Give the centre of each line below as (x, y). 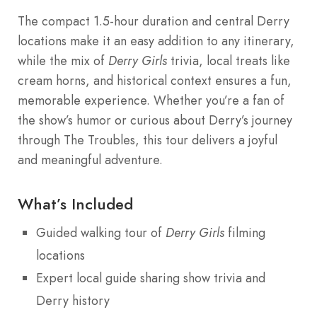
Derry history (73, 301)
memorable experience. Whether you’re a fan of (151, 101)
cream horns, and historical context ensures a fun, (155, 81)
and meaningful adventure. (90, 160)
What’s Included (75, 204)
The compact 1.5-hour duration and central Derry (154, 22)
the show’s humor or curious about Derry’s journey (155, 121)
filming (245, 233)
